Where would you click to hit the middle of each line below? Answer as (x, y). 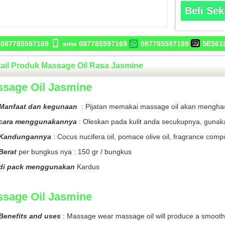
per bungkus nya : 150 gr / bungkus (74, 152)
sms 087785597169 (95, 44)
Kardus (87, 167)
